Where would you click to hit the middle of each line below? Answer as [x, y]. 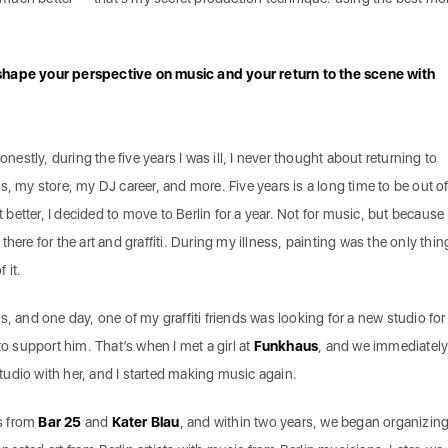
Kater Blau [145, 421]
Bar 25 [60, 421]
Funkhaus [286, 345]
